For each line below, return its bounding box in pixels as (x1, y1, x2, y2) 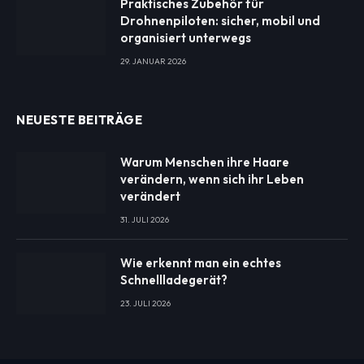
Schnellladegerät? (120, 272, 227, 288)
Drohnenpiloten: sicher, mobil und (120, 13, 320, 29)
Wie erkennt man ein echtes (120, 255, 281, 271)
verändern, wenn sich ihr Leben (120, 171, 304, 188)
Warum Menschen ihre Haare (120, 154, 289, 171)
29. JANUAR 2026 (120, 56, 186, 67)
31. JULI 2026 (120, 214, 169, 226)
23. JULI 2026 (120, 298, 171, 310)
